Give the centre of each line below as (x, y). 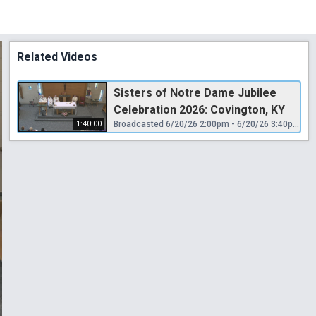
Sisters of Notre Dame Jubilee (195, 92)
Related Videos (57, 56)
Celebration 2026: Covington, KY (199, 109)
